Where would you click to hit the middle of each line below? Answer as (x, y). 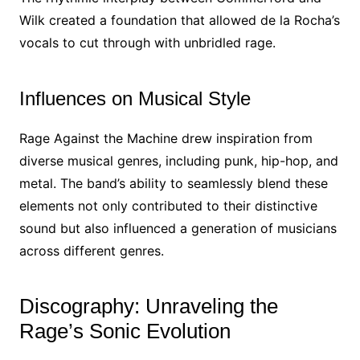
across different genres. (91, 251)
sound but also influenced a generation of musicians (178, 228)
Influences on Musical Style (135, 98)
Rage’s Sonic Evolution (125, 331)
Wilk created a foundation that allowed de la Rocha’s (179, 20)
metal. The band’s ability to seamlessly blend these (173, 183)
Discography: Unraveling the (148, 306)
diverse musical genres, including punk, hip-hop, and (178, 161)
